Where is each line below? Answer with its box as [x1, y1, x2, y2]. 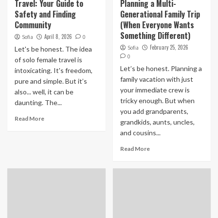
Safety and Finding [15, 8, 76, 20]
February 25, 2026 [149, 43, 188, 51]
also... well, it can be [15, 88, 73, 96]
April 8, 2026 [44, 33, 72, 40]
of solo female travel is [15, 55, 82, 64]
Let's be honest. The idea [15, 45, 92, 53]
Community [15, 19, 51, 31]
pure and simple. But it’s [15, 77, 87, 85]
